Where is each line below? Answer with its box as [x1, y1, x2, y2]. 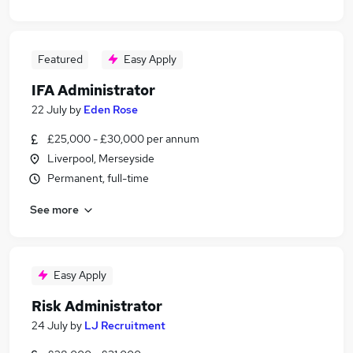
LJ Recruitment [84, 318, 165, 333]
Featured [37, 52, 83, 66]
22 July [32, 102, 67, 117]
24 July [32, 318, 68, 333]
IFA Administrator [32, 81, 155, 99]
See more [30, 202, 79, 217]
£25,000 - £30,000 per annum [47, 132, 199, 146]
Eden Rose [84, 102, 138, 117]
